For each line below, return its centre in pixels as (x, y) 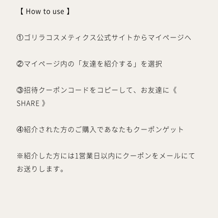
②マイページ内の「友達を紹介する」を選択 (89, 64)
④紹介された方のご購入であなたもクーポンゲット (100, 129)
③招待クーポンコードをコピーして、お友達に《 (97, 90)
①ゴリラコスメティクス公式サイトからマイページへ (104, 37)
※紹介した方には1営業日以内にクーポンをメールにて (106, 155)
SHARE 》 (33, 103)
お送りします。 (42, 169)
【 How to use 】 (45, 11)
